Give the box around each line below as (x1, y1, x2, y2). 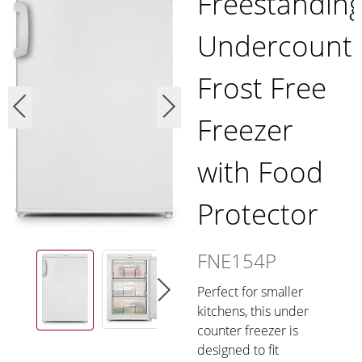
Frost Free (197, 69, 326, 107)
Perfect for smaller (197, 283, 303, 301)
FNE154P (197, 247, 276, 275)
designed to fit (197, 341, 279, 360)
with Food (197, 153, 323, 192)
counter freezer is (197, 322, 298, 340)
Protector (197, 195, 318, 234)
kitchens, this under (197, 302, 309, 321)
